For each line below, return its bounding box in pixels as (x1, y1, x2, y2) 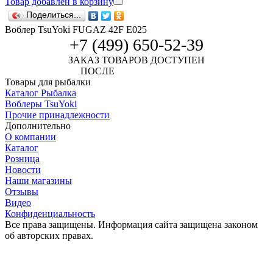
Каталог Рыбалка (5, 87, 76, 98)
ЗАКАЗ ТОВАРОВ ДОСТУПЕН (68, 54, 205, 65)
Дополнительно (5, 120, 71, 131)
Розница (5, 153, 40, 164)
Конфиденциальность (5, 208, 95, 219)
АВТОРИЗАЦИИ (117, 65, 193, 76)
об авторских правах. (5, 230, 93, 241)
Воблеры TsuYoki (5, 98, 77, 109)
